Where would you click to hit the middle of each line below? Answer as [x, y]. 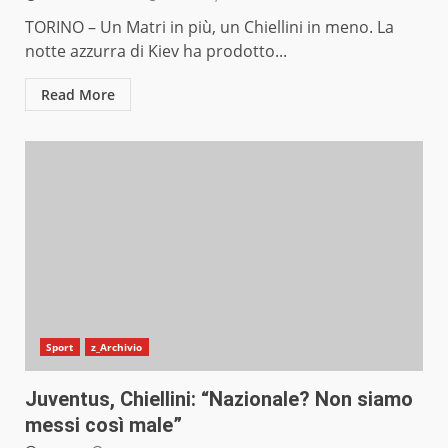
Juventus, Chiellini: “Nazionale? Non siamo [219, 399]
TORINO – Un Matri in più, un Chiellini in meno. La [209, 27]
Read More [78, 95]
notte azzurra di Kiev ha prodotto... [156, 51]
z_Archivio [116, 347]
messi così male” [103, 425]
